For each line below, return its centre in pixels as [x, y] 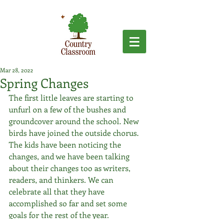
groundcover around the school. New [75, 121]
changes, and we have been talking [70, 156]
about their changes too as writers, [71, 168]
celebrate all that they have [58, 191]
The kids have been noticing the [66, 144]
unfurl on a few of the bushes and [68, 109]
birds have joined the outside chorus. [75, 133]
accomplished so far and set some [69, 203]
